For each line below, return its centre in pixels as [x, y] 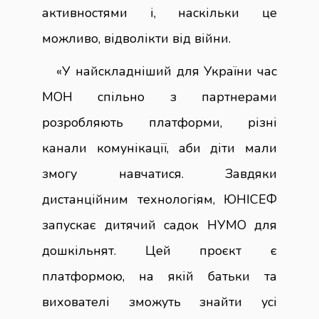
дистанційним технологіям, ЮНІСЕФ [159, 200]
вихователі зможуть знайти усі [159, 302]
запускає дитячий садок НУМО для [159, 225]
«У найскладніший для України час [167, 72]
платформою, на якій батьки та [159, 277]
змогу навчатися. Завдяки [159, 174]
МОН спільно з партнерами [159, 97]
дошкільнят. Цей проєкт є [159, 251]
